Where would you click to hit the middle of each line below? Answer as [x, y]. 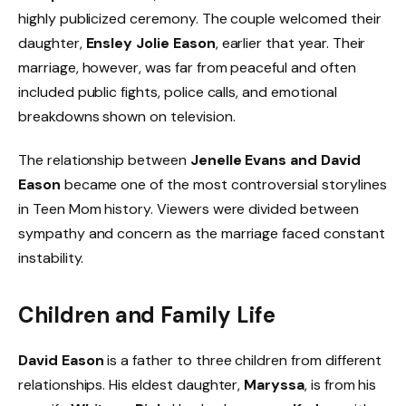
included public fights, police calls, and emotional [178, 92]
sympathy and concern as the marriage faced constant [202, 233]
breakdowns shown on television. [127, 116]
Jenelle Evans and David [275, 159]
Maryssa [274, 385]
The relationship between [104, 159]
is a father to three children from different [243, 361]
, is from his [340, 385]
